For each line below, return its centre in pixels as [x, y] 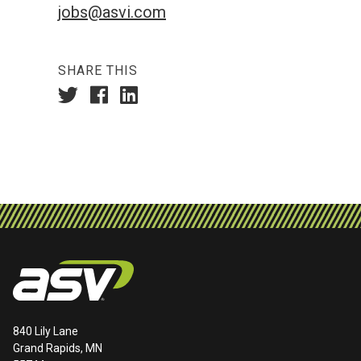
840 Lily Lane [46, 331]
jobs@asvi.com [112, 12]
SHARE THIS [98, 71]
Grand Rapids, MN [58, 348]
